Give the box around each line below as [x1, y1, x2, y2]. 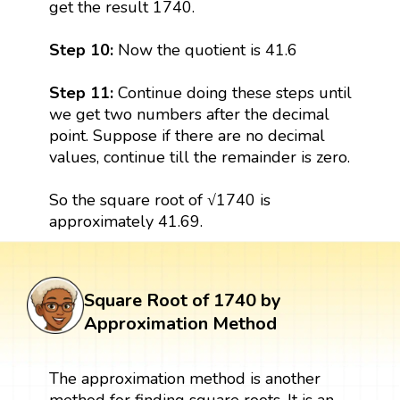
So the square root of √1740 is [48, 188, 271, 211]
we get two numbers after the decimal [48, 103, 329, 125]
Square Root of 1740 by [84, 287, 281, 312]
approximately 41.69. [48, 210, 203, 232]
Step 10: [48, 38, 118, 61]
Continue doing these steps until [117, 81, 352, 104]
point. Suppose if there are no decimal [48, 124, 325, 146]
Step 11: [48, 81, 118, 104]
